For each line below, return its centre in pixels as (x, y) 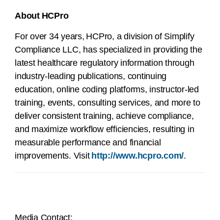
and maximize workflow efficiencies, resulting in (105, 129)
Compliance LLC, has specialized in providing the (109, 50)
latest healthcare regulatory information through (105, 63)
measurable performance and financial (88, 143)
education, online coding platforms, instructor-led (107, 90)
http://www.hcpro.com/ (138, 156)
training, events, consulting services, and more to (108, 103)
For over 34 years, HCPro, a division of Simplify (105, 37)
